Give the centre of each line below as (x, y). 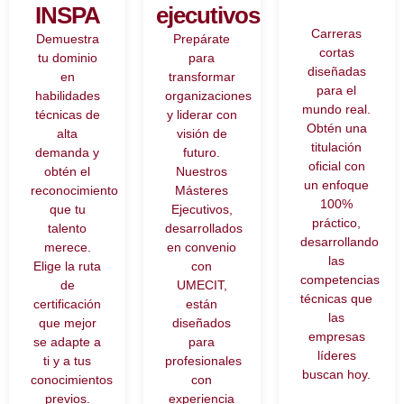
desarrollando (339, 242)
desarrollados (204, 228)
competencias (340, 280)
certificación (68, 304)
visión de (202, 133)
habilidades (67, 96)
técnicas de (67, 115)
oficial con (336, 166)
